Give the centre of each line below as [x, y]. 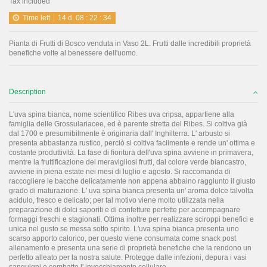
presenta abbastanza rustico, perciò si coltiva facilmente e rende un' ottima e [132, 143]
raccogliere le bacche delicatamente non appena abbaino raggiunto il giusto [132, 181]
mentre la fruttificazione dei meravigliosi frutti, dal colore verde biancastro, [128, 162]
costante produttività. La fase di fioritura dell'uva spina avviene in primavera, [131, 152]
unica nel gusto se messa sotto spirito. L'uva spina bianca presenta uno [124, 229]
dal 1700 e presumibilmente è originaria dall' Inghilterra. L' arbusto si [119, 133]
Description [27, 91]
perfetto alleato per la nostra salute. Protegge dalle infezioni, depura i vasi [128, 257]
